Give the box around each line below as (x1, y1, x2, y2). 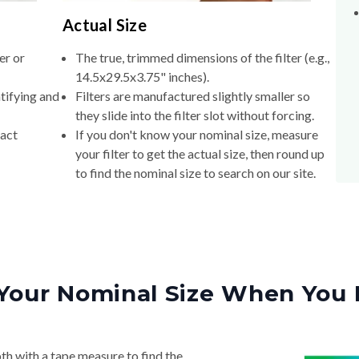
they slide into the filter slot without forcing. (75, 107, 314, 123)
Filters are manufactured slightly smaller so (75, 88, 310, 104)
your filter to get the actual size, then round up (75, 146, 325, 162)
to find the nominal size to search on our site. (75, 165, 316, 181)
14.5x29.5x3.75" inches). (75, 69, 209, 85)
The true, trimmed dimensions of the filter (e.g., (75, 50, 329, 66)
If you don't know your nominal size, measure (75, 127, 318, 143)
